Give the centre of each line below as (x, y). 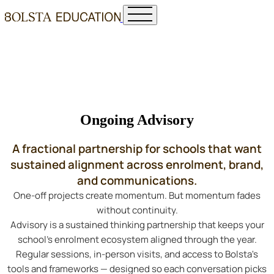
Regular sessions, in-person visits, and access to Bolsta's (137, 254)
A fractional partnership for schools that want (137, 148)
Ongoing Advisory (137, 120)
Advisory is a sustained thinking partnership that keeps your (137, 224)
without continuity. (137, 210)
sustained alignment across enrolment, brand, (137, 164)
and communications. (137, 180)
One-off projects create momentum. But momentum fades (137, 195)
